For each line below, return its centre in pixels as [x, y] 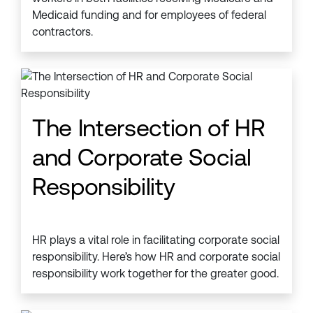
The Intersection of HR [149, 128]
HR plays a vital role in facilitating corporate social [156, 240]
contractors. [63, 32]
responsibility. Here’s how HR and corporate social [156, 257]
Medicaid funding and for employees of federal [149, 15]
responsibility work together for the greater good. [155, 274]
